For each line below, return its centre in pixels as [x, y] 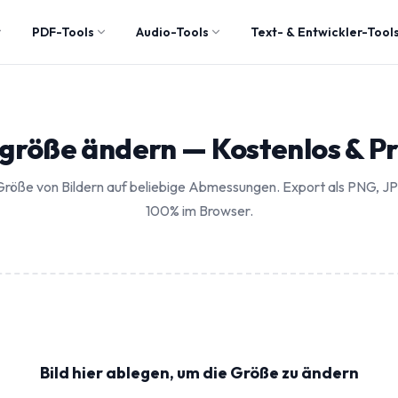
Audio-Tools [172, 32]
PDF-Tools [63, 32]
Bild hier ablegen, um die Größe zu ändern [199, 373]
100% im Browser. [199, 211]
